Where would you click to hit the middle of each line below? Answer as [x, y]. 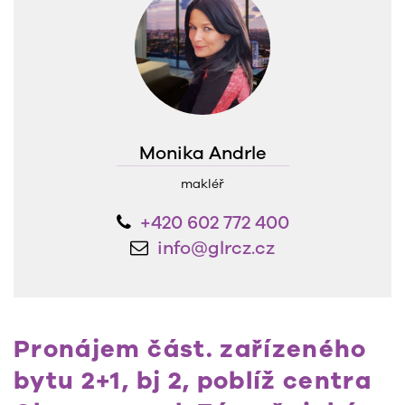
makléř [202, 184]
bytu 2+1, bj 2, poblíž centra [193, 380]
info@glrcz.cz [216, 248]
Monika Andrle [202, 153]
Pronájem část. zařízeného [190, 348]
